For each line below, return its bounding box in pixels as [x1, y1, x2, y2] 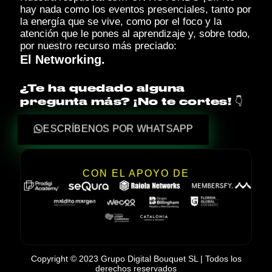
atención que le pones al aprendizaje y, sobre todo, [20, 27, 250, 39]
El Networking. [20, 52, 105, 66]
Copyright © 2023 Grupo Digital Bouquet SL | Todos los [30, 253, 242, 263]
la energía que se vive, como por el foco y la [20, 15, 222, 27]
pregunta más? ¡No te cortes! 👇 [20, 97, 243, 107]
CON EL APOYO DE [82, 168, 189, 178]
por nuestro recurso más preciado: [20, 39, 177, 52]
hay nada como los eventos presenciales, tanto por [20, 3, 251, 15]
